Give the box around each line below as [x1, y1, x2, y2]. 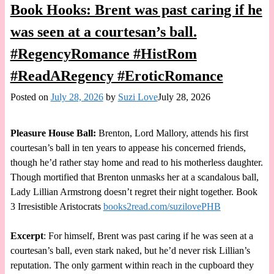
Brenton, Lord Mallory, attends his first [98, 127, 248, 138]
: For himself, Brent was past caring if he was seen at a [43, 230, 253, 241]
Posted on [10, 91, 51, 102]
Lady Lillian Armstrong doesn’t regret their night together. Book [10, 186, 257, 197]
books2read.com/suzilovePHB [103, 201, 221, 212]
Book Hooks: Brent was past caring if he [10, 1, 262, 18]
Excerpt [10, 230, 43, 241]
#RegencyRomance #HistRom [10, 45, 197, 62]
